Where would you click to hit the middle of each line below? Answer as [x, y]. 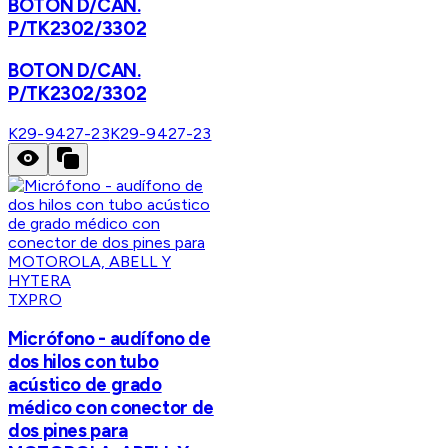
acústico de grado [85, 385]
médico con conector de [111, 408]
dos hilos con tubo [83, 362]
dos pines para [68, 431]
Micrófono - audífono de [109, 339]
